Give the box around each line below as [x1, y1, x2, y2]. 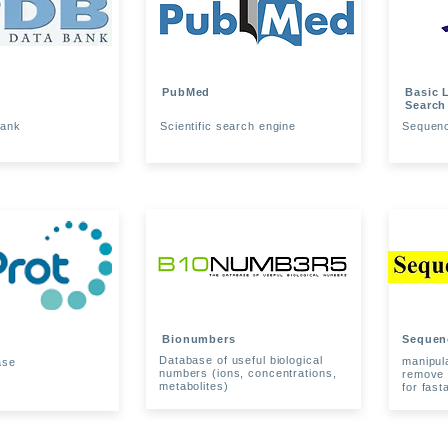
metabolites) [159, 380, 229, 392]
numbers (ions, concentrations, [159, 367, 337, 379]
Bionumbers [162, 333, 236, 345]
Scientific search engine [160, 120, 297, 132]
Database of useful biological [159, 354, 323, 366]
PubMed [162, 86, 211, 98]
